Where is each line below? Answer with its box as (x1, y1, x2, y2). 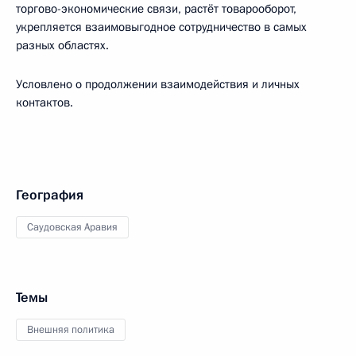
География (16, 186, 83, 204)
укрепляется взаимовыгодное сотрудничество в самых (16, 19, 307, 35)
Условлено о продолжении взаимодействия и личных (16, 76, 300, 92)
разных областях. (16, 37, 109, 53)
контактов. (16, 95, 73, 110)
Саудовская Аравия (27, 220, 118, 234)
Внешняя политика (27, 323, 114, 337)
